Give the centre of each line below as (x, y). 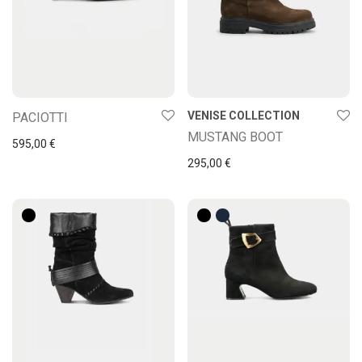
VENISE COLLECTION (244, 116)
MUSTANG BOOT (235, 137)
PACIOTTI (40, 118)
